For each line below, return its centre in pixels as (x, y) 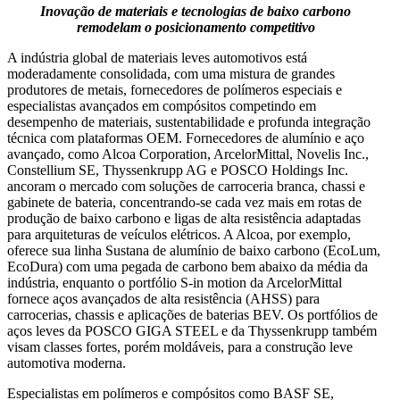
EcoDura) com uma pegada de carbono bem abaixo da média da (187, 266)
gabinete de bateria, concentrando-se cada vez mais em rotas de (184, 202)
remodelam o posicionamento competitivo (196, 27)
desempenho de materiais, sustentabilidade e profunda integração (189, 121)
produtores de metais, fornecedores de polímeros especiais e (175, 89)
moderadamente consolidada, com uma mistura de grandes (171, 73)
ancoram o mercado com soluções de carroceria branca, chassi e (186, 186)
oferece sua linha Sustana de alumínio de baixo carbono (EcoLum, (194, 250)
